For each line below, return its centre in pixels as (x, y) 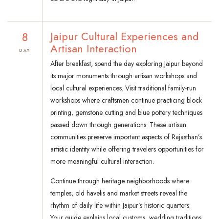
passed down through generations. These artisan (118, 125)
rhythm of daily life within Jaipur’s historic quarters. (120, 206)
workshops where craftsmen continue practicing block (126, 100)
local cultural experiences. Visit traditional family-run (123, 88)
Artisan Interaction (94, 49)
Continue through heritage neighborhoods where (120, 181)
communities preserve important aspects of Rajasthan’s (126, 137)
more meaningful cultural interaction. (102, 162)
